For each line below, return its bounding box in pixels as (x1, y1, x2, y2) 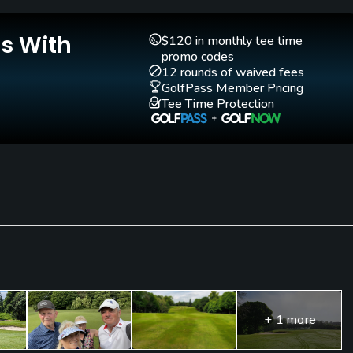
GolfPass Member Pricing (162, 80, 303, 98)
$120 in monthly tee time (162, 32, 303, 50)
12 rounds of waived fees (162, 64, 304, 82)
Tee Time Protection (162, 95, 274, 113)
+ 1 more (263, 311, 317, 329)
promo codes (162, 48, 234, 66)
